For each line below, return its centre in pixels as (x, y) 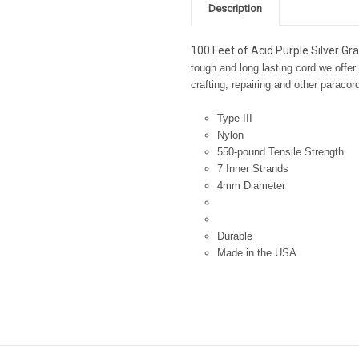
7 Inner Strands (252, 168)
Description (235, 8)
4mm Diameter (251, 185)
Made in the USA (256, 252)
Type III (234, 118)
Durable (234, 236)
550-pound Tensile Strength (280, 151)
